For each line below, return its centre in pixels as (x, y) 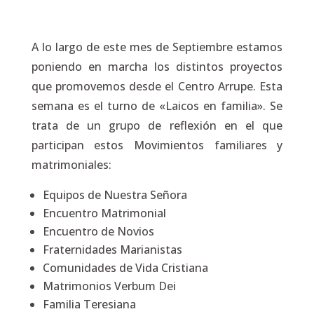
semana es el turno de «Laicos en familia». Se (157, 106)
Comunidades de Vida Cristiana (125, 268)
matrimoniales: (71, 165)
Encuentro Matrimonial (104, 213)
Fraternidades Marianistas (112, 250)
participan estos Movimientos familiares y (157, 145)
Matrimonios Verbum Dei (109, 286)
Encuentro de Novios (98, 231)
